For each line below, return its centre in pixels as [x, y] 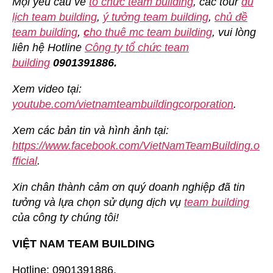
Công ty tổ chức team [137, 47]
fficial [25, 161]
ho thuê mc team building [151, 32]
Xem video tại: [47, 89]
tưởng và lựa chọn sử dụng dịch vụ [98, 202]
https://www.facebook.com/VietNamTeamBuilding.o [136, 145]
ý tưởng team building [156, 17]
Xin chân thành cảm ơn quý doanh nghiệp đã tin [129, 187]
